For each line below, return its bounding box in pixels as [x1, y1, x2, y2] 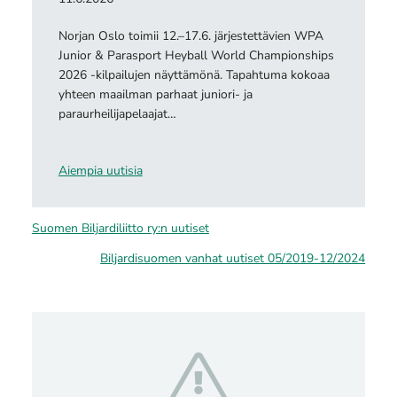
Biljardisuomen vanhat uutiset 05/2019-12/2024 [100, 250, 366, 268]
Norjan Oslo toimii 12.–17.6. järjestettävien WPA [58, 27, 323, 45]
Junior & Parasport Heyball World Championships [58, 47, 334, 65]
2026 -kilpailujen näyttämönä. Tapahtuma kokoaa [58, 66, 330, 84]
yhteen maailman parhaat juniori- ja [58, 86, 253, 104]
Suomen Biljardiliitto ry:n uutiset [31, 219, 209, 237]
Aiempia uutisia [58, 161, 143, 179]
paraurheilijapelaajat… [58, 105, 176, 123]
